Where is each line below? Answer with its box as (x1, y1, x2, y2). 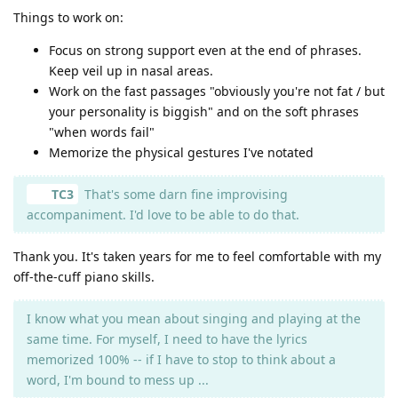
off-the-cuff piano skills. (13, 267, 155, 285)
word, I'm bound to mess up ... (27, 370, 209, 388)
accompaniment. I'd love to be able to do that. (27, 205, 299, 223)
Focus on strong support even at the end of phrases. (49, 41, 362, 59)
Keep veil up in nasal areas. (49, 61, 213, 79)
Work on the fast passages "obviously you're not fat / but (49, 82, 385, 99)
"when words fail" (49, 123, 155, 140)
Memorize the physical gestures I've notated (49, 143, 314, 161)
